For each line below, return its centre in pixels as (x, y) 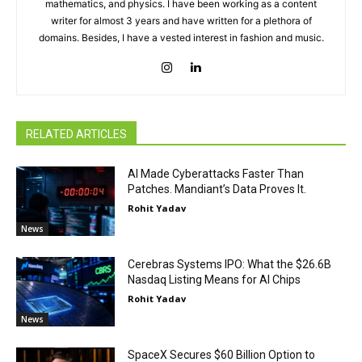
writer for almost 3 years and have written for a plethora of (181, 21)
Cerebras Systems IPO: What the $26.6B (230, 265)
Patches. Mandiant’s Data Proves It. (217, 189)
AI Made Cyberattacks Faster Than (216, 174)
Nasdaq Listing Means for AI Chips (215, 280)
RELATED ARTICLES (76, 135)
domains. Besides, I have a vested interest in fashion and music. (181, 38)
